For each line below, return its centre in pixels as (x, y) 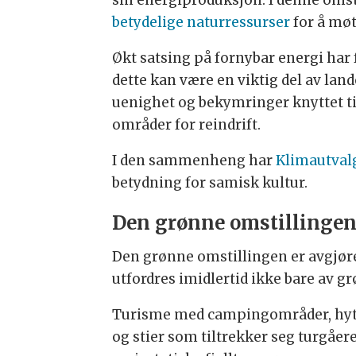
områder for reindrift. (188, 124)
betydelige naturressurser (201, 22)
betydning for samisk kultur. (209, 182)
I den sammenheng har (193, 160)
